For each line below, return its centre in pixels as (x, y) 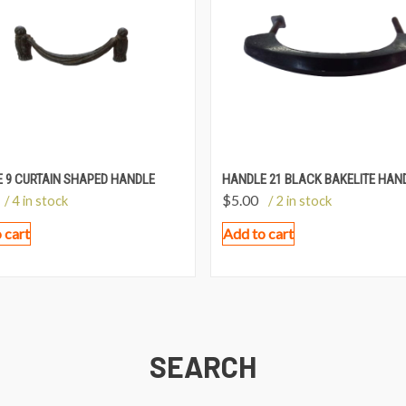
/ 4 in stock (36, 201)
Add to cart (258, 234)
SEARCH (203, 366)
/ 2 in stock (300, 201)
